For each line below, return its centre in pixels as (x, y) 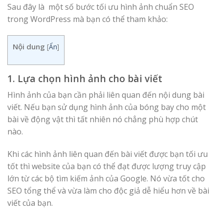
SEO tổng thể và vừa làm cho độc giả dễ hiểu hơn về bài (108, 190)
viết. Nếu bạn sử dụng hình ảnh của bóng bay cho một (107, 107)
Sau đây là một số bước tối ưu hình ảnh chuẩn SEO (101, 7)
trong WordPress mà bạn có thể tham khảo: (88, 19)
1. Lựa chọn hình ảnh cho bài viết (85, 78)
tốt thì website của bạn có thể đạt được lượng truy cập (107, 166)
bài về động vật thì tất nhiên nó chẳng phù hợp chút (103, 120)
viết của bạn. (30, 203)
